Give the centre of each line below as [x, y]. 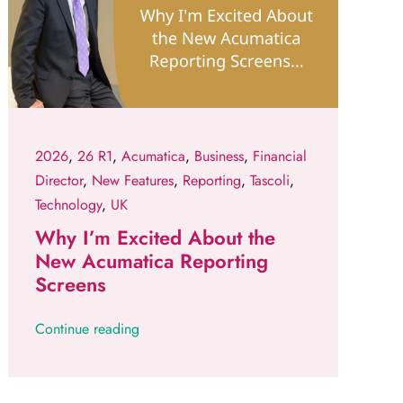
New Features [133, 181]
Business [219, 157]
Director [59, 181]
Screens [71, 285]
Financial [280, 157]
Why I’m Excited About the [156, 238]
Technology [69, 205]
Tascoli [270, 181]
